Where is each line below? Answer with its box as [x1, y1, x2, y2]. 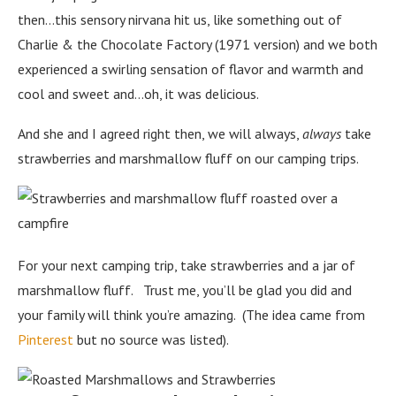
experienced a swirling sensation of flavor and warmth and [18, 60, 363, 79]
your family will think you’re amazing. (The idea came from [18, 306, 365, 324]
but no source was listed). [73, 331, 229, 349]
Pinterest [18, 331, 73, 349]
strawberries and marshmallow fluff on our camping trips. [18, 149, 359, 168]
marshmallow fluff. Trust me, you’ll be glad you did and [18, 281, 352, 300]
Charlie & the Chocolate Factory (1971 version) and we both [18, 35, 377, 54]
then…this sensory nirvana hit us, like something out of [18, 11, 342, 29]
